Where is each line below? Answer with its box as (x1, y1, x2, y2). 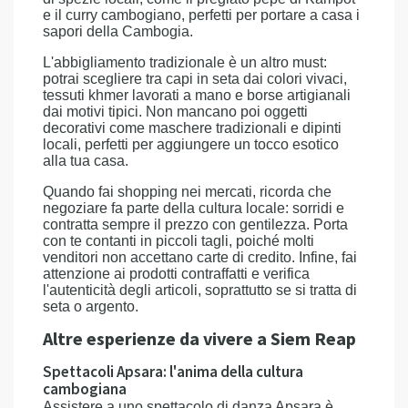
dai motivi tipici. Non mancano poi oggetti (43, 104, 308, 119)
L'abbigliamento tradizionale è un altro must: (43, 55, 327, 70)
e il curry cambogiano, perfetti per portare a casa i (43, 7, 360, 23)
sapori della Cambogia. (43, 24, 193, 39)
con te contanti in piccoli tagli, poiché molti (43, 233, 314, 249)
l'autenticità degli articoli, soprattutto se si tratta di (43, 282, 357, 298)
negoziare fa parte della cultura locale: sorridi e (43, 200, 344, 216)
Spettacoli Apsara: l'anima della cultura (43, 362, 303, 383)
